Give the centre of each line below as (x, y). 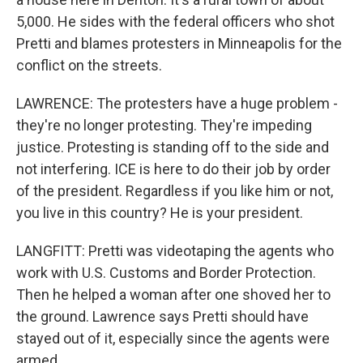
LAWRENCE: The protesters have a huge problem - (177, 103)
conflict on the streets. (89, 65)
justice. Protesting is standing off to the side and (173, 147)
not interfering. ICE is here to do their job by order (173, 169)
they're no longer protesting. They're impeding (164, 125)
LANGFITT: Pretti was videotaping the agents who (175, 251)
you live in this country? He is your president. (160, 213)
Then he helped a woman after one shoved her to (173, 295)
